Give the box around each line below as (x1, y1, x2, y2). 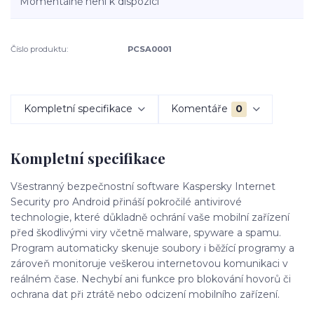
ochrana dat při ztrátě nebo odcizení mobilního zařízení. (11, 288, 280, 301)
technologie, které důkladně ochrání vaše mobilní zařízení (11, 211, 289, 224)
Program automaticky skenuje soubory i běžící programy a (11, 242, 294, 255)
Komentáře (171, 102, 228, 116)
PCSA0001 (128, 44, 172, 55)
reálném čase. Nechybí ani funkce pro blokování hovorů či (11, 273, 291, 286)
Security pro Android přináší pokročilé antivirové (11, 196, 242, 209)
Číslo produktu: (11, 44, 68, 55)
